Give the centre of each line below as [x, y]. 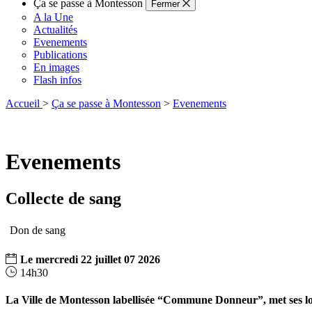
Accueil [23, 104]
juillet [108, 260]
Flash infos [57, 80]
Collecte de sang [63, 199]
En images [56, 68]
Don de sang [38, 231]
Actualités [55, 30]
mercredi [57, 260]
